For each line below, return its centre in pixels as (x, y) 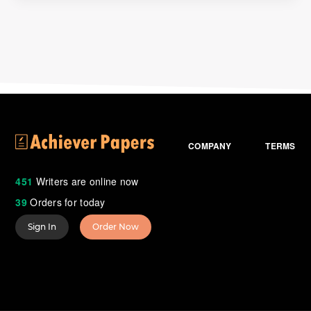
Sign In (42, 226)
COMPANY (210, 146)
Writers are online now (86, 181)
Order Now (116, 226)
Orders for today (66, 202)
